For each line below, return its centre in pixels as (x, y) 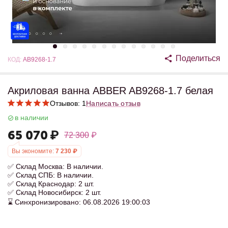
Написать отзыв (113, 103)
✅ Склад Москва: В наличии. (55, 166)
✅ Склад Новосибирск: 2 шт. (54, 192)
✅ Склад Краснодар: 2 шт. (51, 184)
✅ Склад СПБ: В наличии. (51, 175)
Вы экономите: (33, 151)
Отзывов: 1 (68, 103)
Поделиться (198, 58)
